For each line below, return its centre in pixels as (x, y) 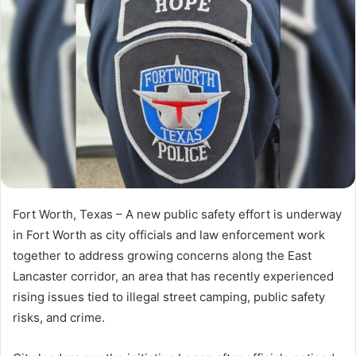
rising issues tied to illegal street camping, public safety (169, 296)
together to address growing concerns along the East (162, 255)
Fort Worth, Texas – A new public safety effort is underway (177, 214)
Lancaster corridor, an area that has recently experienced (173, 276)
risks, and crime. (59, 317)
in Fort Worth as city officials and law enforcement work (169, 234)
